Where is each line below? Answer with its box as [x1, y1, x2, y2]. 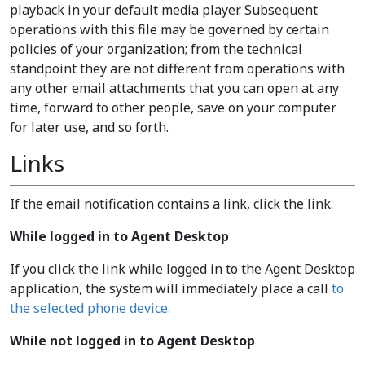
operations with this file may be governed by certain [10, 20, 329, 38]
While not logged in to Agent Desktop [10, 332, 255, 350]
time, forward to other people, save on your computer [10, 99, 336, 117]
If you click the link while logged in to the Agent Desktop [10, 260, 355, 278]
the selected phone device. [10, 299, 170, 317]
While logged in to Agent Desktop [10, 227, 229, 245]
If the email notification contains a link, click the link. [10, 195, 333, 213]
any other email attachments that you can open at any [10, 79, 339, 97]
